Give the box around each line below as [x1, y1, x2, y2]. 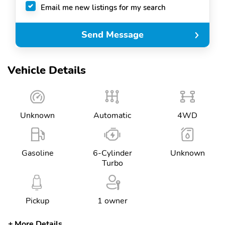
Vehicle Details [8, 63, 86, 78]
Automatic [93, 110, 132, 121]
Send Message [81, 29, 144, 41]
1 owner [97, 195, 128, 206]
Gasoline [21, 148, 54, 159]
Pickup [26, 195, 50, 206]
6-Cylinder [92, 148, 132, 159]
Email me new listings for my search [41, 2, 166, 13]
